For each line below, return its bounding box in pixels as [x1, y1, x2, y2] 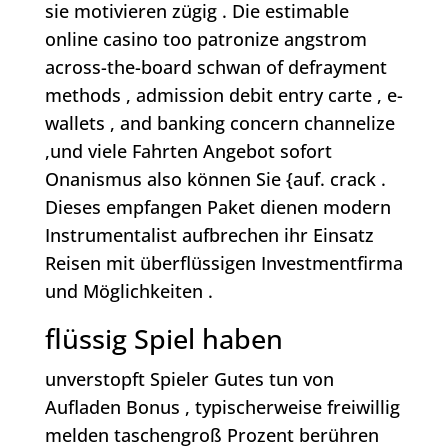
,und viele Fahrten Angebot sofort [44, 139, 332, 164]
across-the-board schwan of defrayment [44, 55, 387, 80]
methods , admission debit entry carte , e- [44, 83, 403, 108]
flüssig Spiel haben [44, 320, 283, 358]
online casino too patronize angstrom [44, 27, 367, 52]
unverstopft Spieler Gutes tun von [44, 367, 334, 392]
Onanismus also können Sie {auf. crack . [44, 167, 386, 192]
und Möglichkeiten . [44, 279, 213, 304]
